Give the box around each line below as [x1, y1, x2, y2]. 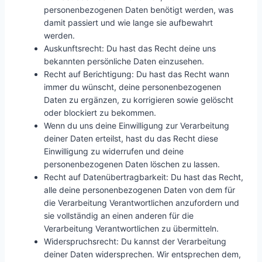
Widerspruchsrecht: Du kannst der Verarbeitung [44, 236, 226, 246]
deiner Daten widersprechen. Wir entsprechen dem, [44, 249, 241, 259]
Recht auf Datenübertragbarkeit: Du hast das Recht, [44, 172, 243, 182]
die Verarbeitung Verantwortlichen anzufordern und [44, 198, 239, 208]
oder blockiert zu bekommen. [44, 108, 156, 118]
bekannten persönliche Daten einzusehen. [44, 56, 204, 66]
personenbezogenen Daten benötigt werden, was [44, 5, 233, 15]
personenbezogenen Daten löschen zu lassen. [44, 159, 220, 169]
